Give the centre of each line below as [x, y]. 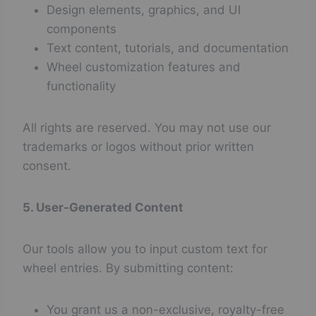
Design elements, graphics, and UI [144, 10]
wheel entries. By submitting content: [128, 268]
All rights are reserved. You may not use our [147, 128]
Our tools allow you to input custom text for [145, 249]
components [81, 29]
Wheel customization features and [144, 67]
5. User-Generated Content [103, 207]
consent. [47, 166]
